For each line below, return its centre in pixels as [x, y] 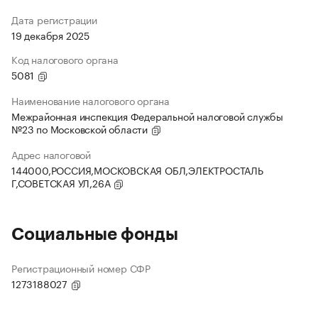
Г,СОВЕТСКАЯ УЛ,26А [62, 183]
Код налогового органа [65, 59]
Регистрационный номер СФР [81, 268]
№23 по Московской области [81, 129]
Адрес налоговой [51, 154]
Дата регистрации [54, 20]
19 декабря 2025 [50, 35]
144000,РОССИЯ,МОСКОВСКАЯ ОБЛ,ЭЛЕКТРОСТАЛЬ [137, 170]
